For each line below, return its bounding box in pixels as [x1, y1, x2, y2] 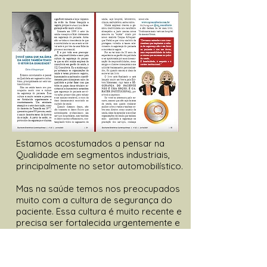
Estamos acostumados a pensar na [16, 137, 164, 149]
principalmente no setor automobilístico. [16, 160, 183, 172]
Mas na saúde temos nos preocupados [16, 182, 180, 194]
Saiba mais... [106, 247, 163, 257]
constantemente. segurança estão [16, 228, 162, 240]
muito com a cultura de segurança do [16, 194, 172, 206]
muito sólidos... [16, 239, 77, 251]
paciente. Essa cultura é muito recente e [16, 205, 182, 217]
